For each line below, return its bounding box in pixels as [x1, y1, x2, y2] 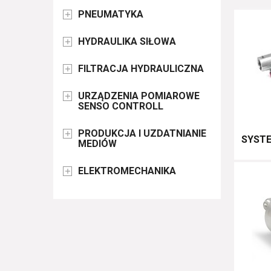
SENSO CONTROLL [77, 100, 163, 112]
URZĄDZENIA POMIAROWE [77, 90, 200, 102]
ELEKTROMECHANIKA [77, 165, 176, 177]
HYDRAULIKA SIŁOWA [77, 35, 176, 47]
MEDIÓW [77, 137, 117, 149]
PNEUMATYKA [77, 8, 143, 20]
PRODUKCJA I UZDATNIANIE [77, 127, 206, 139]
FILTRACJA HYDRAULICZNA [77, 62, 204, 74]
